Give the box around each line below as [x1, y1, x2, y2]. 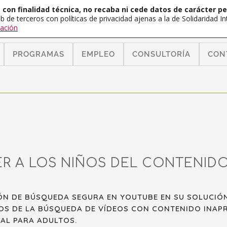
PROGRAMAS [13, 50, 64, 59]
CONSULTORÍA [132, 50, 191, 59]
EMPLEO [82, 50, 115, 59]
